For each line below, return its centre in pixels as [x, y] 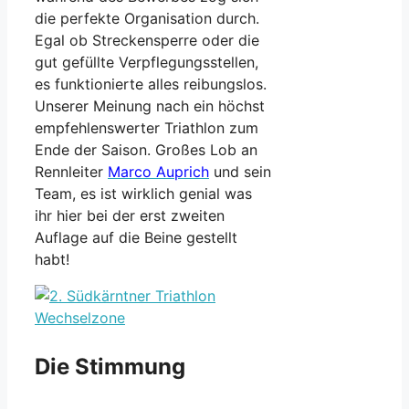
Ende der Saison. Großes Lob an [146, 149]
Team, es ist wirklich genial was [143, 193]
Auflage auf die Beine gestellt [136, 237]
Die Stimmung [110, 366]
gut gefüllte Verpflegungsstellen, [147, 62]
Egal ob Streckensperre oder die [147, 40]
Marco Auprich [158, 171]
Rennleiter [71, 171]
